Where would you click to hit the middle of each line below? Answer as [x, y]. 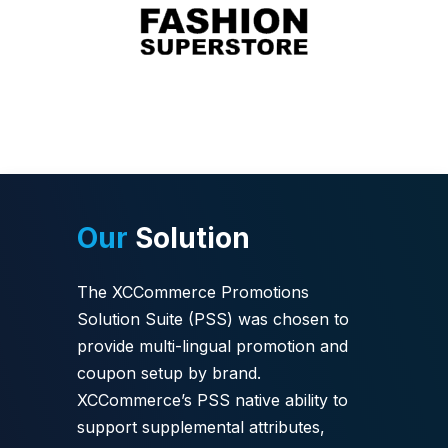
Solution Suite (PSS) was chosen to [212, 318]
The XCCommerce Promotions [192, 291]
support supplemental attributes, [200, 426]
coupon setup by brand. [171, 372]
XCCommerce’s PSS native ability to [212, 399]
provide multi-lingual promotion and [212, 345]
